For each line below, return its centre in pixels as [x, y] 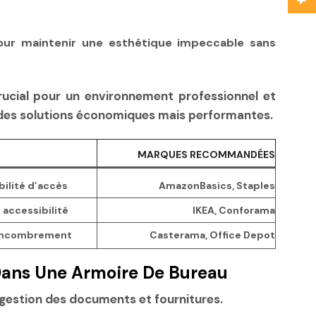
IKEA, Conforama [234, 210]
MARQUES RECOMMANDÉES [206, 154]
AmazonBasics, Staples [217, 185]
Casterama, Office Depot [212, 235]
